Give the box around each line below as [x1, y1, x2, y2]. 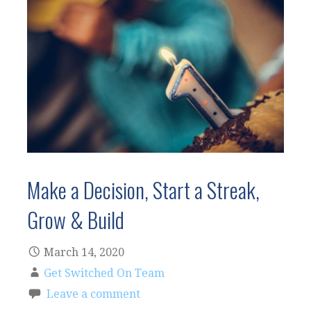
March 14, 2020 [44, 246, 124, 260]
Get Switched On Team [44, 267, 165, 280]
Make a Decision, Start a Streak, [27, 174, 260, 206]
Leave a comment [47, 287, 140, 301]
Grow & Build [27, 203, 124, 236]
